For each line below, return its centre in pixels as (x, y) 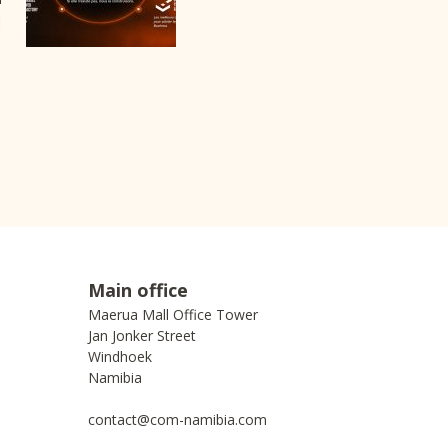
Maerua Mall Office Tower (173, 314)
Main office (138, 290)
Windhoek (120, 356)
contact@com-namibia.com (177, 419)
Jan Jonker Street (142, 335)
